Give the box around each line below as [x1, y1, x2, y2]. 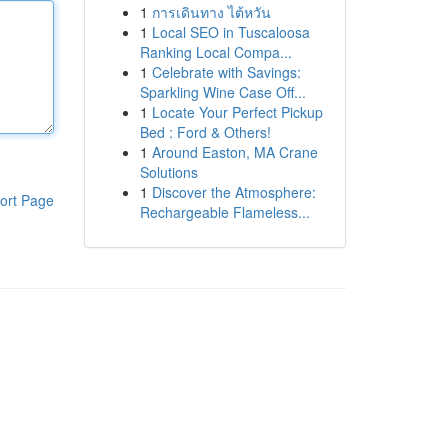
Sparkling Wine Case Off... [139, 82, 306, 102]
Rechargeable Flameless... [139, 202, 310, 222]
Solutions [139, 162, 198, 182]
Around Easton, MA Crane [151, 142, 318, 162]
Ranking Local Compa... [139, 42, 292, 62]
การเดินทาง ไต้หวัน [151, 2, 271, 22]
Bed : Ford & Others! [139, 122, 271, 142]
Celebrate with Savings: [151, 62, 301, 82]
